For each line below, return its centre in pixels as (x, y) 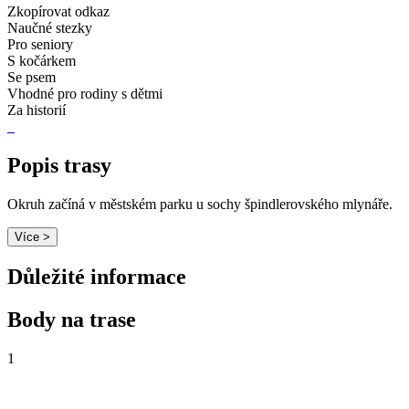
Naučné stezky (50, 28)
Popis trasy (59, 165)
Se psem (31, 78)
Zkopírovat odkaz (58, 12)
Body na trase (72, 319)
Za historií (37, 110)
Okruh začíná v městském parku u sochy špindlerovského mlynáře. (200, 204)
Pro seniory (40, 45)
